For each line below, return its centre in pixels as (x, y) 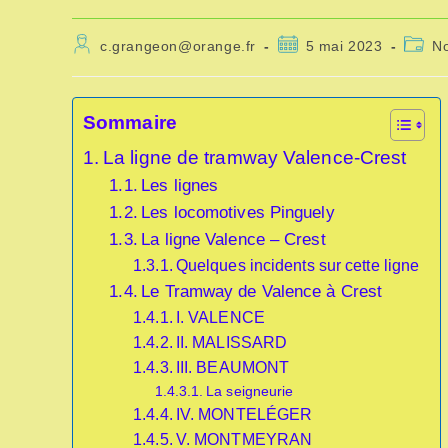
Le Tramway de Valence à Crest (262, 291)
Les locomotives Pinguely (238, 212)
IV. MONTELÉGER (244, 414)
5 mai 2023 (344, 46)
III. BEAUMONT (232, 367)
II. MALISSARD (231, 342)
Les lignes (180, 185)
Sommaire (130, 123)
